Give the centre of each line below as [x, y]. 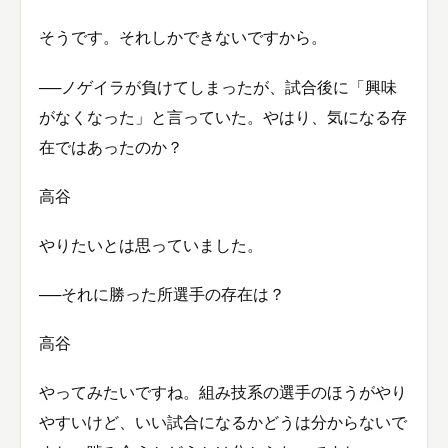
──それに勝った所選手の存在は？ [162, 294]
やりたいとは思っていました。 [151, 244]
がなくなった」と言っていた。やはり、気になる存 [223, 116]
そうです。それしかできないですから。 [183, 37]
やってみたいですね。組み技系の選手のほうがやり [223, 392]
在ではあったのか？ [111, 146]
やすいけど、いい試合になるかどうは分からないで [223, 422]
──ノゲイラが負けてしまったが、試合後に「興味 [218, 86]
